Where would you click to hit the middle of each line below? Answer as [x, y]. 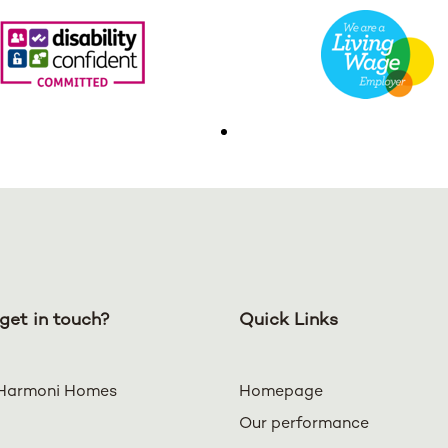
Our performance [304, 425]
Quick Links [288, 321]
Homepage [281, 393]
